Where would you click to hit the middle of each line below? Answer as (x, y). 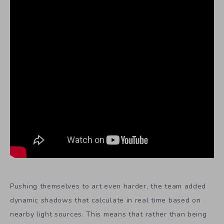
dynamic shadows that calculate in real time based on (105, 200)
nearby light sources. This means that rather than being (108, 214)
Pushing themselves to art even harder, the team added (108, 186)
